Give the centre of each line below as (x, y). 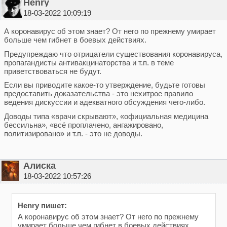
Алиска (40, 166)
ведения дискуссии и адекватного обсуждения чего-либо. (104, 102)
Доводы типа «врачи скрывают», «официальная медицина (106, 116)
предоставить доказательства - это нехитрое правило (98, 93)
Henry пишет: (42, 205)
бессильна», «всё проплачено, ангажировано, (83, 125)
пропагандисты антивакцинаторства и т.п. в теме (89, 62)
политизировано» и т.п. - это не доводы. (73, 133)
